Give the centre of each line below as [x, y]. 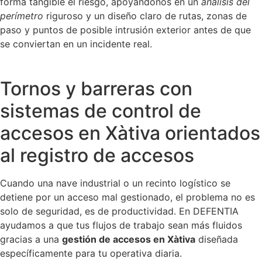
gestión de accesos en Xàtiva [129, 239]
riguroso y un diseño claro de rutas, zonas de [145, 15]
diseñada [217, 239]
